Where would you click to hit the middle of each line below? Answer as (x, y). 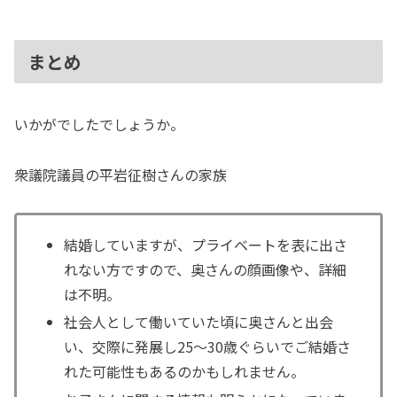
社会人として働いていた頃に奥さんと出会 (199, 322)
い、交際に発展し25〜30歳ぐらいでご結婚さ (208, 347)
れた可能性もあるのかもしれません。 (185, 372)
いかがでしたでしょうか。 (99, 125)
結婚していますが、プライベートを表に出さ (206, 245)
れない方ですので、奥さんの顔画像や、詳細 (206, 270)
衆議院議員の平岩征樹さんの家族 (121, 175)
